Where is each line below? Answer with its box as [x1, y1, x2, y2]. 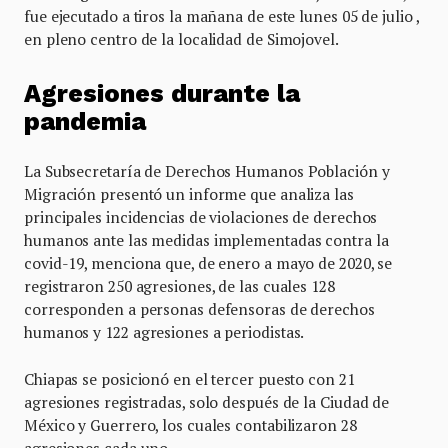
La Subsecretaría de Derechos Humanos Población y [24, 160, 390, 181]
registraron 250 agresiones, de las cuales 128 [24, 275, 335, 296]
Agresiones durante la [24, 78, 300, 108]
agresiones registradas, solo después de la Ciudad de [24, 391, 390, 412]
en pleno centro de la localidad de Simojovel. [24, 29, 339, 49]
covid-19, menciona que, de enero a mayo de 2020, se [24, 252, 393, 273]
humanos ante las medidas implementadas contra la [24, 229, 389, 250]
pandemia [24, 106, 146, 136]
